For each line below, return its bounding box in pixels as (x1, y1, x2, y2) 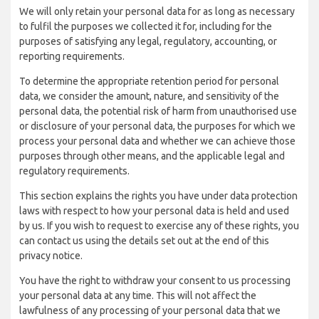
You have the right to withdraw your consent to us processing (19, 275, 291, 286)
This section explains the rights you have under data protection (19, 190, 298, 202)
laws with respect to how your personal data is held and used (19, 205, 289, 216)
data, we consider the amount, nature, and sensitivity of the (19, 90, 279, 102)
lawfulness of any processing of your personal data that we (19, 305, 281, 316)
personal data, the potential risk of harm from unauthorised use (19, 105, 297, 117)
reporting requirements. (19, 51, 125, 62)
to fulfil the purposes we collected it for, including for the (19, 21, 272, 32)
